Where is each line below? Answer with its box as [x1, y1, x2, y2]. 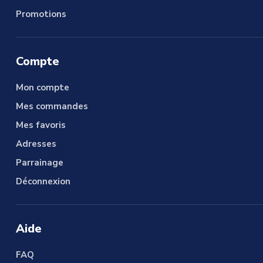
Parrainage [15, 156, 63, 168]
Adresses [15, 137, 56, 150]
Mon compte [15, 81, 69, 93]
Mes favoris [15, 119, 66, 131]
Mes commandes [15, 100, 88, 112]
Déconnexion [15, 175, 70, 187]
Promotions [15, 8, 66, 20]
